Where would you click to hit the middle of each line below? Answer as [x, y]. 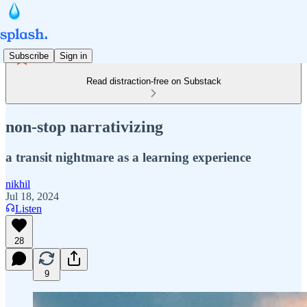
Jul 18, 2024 [32, 196]
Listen [28, 208]
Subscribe [29, 56]
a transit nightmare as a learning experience [128, 157]
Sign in [73, 56]
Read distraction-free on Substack [153, 81]
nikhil [18, 184]
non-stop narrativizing [84, 126]
